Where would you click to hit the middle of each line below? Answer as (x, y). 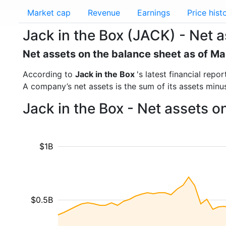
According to (49, 74)
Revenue (104, 13)
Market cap (49, 13)
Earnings (154, 13)
